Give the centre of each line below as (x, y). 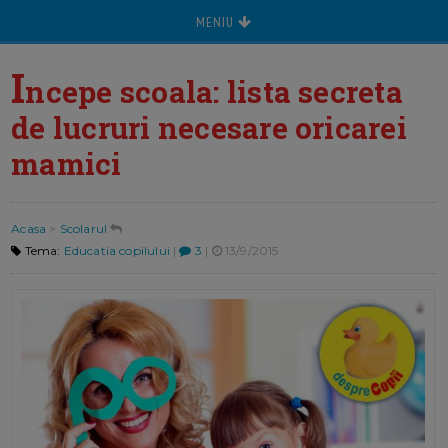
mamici (66, 163)
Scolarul (83, 229)
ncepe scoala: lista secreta (214, 91)
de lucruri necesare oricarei (209, 127)
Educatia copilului (116, 251)
